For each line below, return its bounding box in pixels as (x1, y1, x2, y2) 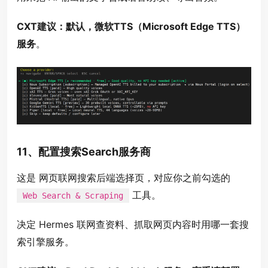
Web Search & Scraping (23, 190, 123, 200)
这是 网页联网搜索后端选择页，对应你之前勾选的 (17, 171, 230, 184)
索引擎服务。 (17, 235, 74, 248)
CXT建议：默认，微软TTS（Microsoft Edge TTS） (17, 20, 245, 33)
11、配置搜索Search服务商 (17, 145, 151, 158)
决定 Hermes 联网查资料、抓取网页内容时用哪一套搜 (17, 218, 249, 230)
